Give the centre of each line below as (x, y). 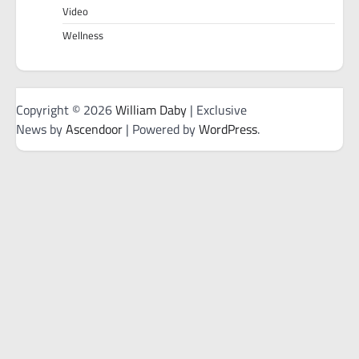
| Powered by (161, 129)
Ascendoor (94, 129)
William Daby (151, 109)
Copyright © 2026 (66, 109)
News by (41, 129)
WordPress (228, 129)
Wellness (83, 36)
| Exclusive (217, 109)
